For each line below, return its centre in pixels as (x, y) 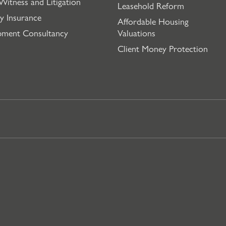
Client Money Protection (163, 48)
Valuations (136, 33)
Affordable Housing (153, 21)
